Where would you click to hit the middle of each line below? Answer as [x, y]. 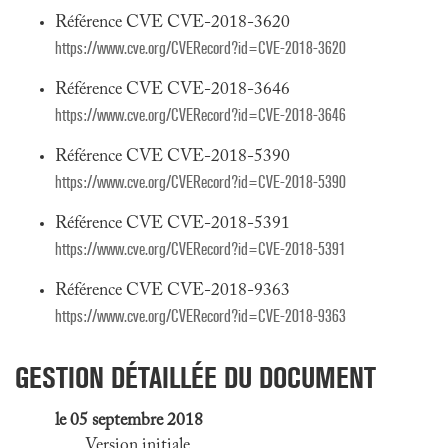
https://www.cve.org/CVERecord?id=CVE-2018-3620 [200, 48]
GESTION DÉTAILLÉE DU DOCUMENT [195, 377]
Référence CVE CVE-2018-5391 [172, 224]
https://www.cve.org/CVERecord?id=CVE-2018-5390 [200, 182]
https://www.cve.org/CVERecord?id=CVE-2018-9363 [200, 316]
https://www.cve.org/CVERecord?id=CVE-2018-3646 [200, 115]
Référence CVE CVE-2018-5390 [172, 157]
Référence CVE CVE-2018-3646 [172, 90]
